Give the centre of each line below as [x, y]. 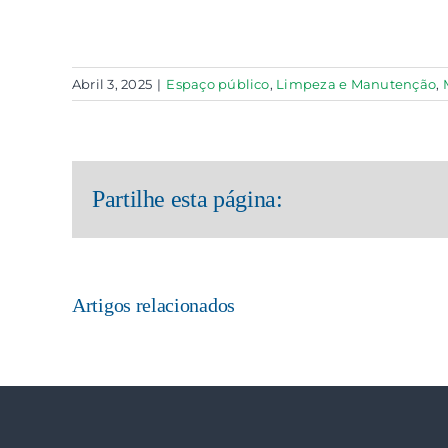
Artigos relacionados [153, 304]
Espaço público [218, 84]
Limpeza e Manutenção [356, 84]
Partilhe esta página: [187, 199]
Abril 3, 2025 [112, 84]
